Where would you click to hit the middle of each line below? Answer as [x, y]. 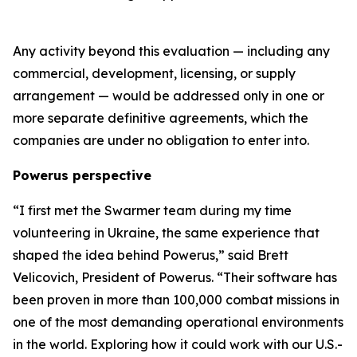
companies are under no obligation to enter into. [161, 140]
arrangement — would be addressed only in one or [169, 95]
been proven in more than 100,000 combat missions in [176, 299]
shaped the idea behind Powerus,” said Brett [151, 255]
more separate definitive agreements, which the [161, 118]
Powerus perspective [82, 175]
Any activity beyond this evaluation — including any [171, 51]
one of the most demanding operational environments [178, 322]
